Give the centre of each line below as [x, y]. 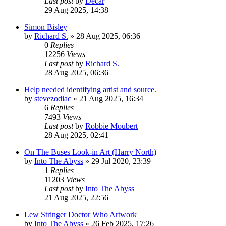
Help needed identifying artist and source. [90, 89]
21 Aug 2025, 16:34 [111, 98]
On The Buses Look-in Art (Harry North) [90, 152]
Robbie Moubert [111, 126]
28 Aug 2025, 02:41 [76, 135]
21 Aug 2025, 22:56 [76, 197]
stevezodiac [53, 98]
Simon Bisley [46, 27]
